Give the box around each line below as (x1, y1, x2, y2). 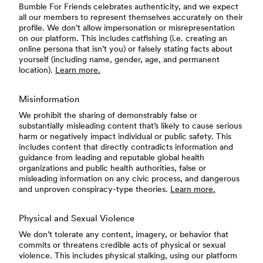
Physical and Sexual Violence (19, 212, 134, 225)
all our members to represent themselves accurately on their (19, 11, 243, 23)
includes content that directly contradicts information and (19, 141, 233, 153)
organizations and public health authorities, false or (19, 162, 206, 174)
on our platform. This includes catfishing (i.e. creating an (19, 32, 227, 44)
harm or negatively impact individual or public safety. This (19, 130, 231, 142)
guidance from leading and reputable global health (19, 151, 204, 163)
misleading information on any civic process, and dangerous (19, 173, 240, 184)
